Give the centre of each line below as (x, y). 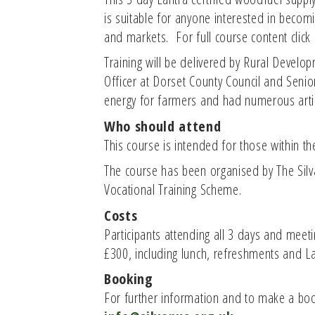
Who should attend (163, 126)
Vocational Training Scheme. (173, 189)
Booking (129, 278)
